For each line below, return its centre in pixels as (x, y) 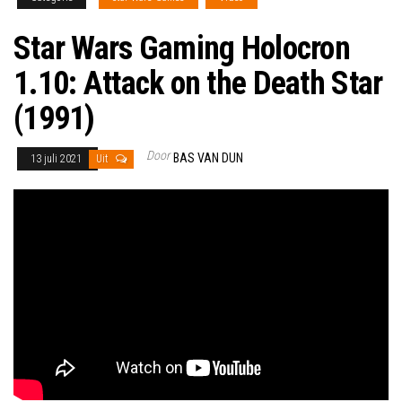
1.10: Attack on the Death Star (198, 84)
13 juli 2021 (57, 159)
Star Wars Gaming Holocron (182, 49)
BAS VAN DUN (208, 158)
